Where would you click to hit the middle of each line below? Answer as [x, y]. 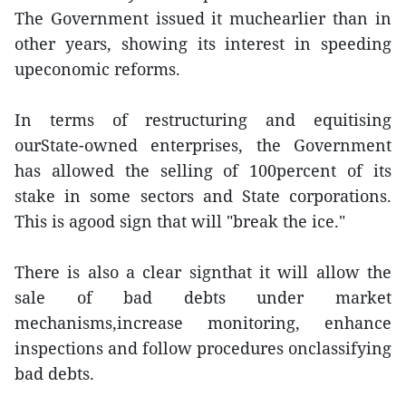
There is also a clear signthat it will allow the [203, 272]
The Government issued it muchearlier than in [203, 18]
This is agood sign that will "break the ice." [180, 221]
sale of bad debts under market [203, 297]
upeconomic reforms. [97, 69]
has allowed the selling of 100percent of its [203, 170]
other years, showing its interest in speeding [203, 43]
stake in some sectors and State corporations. [203, 196]
